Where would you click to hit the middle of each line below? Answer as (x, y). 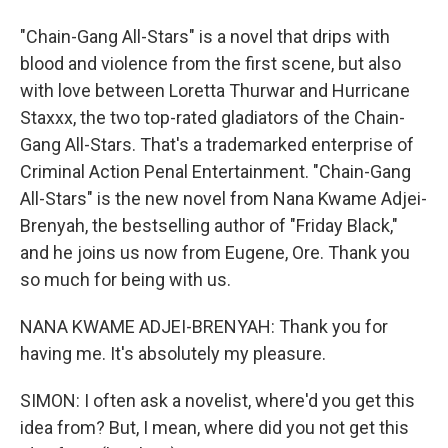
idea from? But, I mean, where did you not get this (214, 427)
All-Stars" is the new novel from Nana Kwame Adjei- (223, 198)
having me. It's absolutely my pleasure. (173, 353)
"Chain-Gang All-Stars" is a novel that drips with (205, 36)
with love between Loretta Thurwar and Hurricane (215, 90)
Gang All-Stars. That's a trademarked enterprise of (217, 144)
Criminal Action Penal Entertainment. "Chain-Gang (215, 171)
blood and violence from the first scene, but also (210, 63)
